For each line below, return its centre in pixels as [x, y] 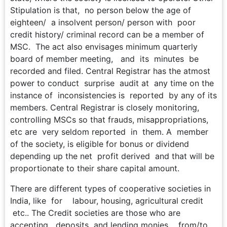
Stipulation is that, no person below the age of [101, 10]
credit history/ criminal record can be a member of [107, 34]
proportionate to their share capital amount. [96, 168]
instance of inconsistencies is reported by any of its [113, 95]
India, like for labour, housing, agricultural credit [108, 200]
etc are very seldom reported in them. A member [109, 131]
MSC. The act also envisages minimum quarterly [104, 46]
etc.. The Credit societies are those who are [97, 213]
